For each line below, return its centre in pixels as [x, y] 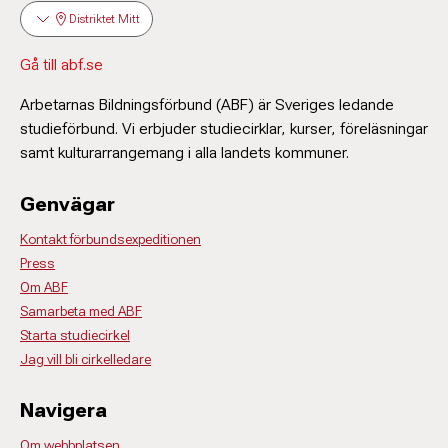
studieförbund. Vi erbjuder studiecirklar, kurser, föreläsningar [224, 128]
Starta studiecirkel [75, 335]
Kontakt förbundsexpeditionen [110, 239]
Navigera [63, 410]
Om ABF [44, 287]
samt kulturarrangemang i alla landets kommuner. [184, 152]
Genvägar [67, 204]
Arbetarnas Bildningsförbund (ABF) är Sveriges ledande [207, 104]
